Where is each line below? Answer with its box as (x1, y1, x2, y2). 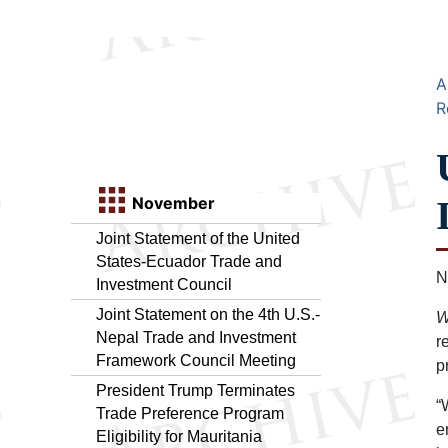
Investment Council (96, 275, 232, 293)
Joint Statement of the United (96, 229, 300, 247)
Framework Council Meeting (96, 351, 296, 369)
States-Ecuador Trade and (96, 252, 282, 270)
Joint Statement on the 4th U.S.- (96, 305, 320, 323)
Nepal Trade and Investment (96, 328, 296, 346)
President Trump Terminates (96, 381, 295, 399)
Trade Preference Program (96, 404, 284, 422)
